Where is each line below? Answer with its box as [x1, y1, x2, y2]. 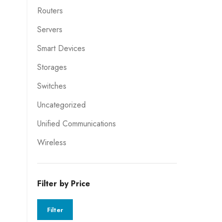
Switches [37, 80, 66, 92]
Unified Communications [37, 118, 116, 129]
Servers [37, 24, 62, 35]
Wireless [37, 137, 66, 148]
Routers [37, 5, 63, 16]
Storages [37, 61, 67, 73]
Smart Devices [37, 43, 85, 54]
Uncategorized [37, 99, 86, 111]
